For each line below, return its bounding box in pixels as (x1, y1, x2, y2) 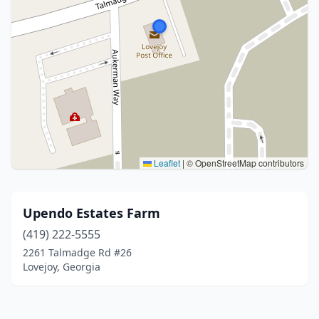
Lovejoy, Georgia (23, 260, 100, 273)
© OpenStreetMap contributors (184, 157, 304, 169)
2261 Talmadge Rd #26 (23, 246, 132, 259)
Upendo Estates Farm (23, 204, 160, 221)
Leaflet (152, 157, 180, 169)
